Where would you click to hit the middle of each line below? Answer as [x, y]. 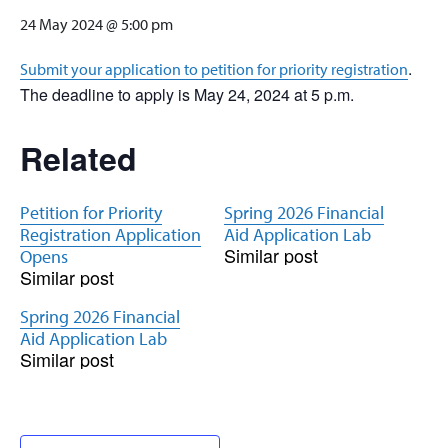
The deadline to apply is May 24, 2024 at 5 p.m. [187, 94]
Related [78, 158]
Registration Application [110, 234]
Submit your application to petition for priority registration [214, 69]
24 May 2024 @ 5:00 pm [96, 24]
